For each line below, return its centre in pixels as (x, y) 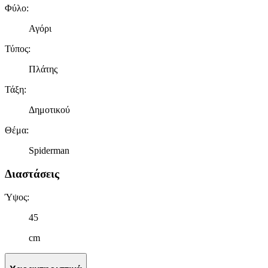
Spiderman (49, 151)
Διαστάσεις (32, 174)
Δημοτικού (49, 110)
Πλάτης (43, 69)
